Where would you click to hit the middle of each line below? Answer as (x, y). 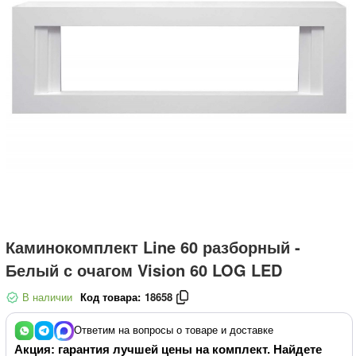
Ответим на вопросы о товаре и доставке (174, 329)
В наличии (46, 297)
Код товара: (110, 297)
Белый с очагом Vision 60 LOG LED (144, 270)
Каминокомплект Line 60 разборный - (153, 247)
